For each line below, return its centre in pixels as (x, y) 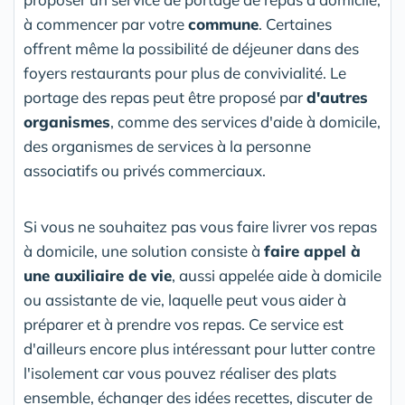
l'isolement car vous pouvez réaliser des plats (180, 372)
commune (223, 24)
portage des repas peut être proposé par (165, 97)
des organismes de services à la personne (167, 146)
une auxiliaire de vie (98, 275)
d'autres (337, 97)
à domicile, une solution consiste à (144, 250)
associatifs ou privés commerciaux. (145, 170)
